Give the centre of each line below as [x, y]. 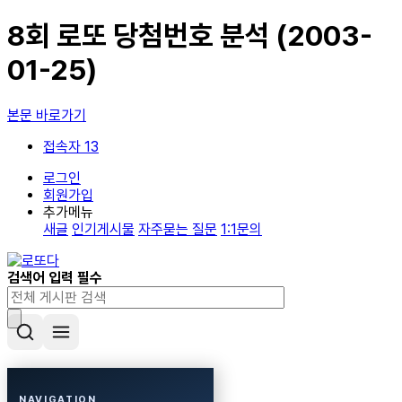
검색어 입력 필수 [55, 277]
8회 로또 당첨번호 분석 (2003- [190, 36]
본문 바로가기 [47, 115]
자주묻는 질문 [178, 229]
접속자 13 [71, 146]
